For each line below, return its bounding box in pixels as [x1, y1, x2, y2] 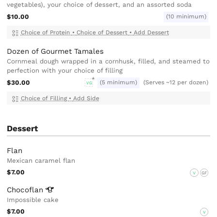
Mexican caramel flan [7, 157, 76, 165]
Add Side [73, 94, 99, 102]
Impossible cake [7, 196, 59, 203]
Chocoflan [7, 185, 46, 194]
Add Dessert [133, 29, 169, 36]
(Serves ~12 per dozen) [143, 79, 209, 86]
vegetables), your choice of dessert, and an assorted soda [7, 1, 192, 9]
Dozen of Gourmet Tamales [7, 47, 104, 56]
